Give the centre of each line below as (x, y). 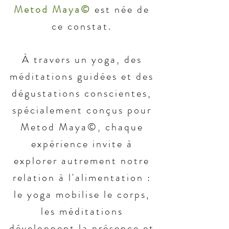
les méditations (82, 211)
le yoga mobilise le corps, (82, 194)
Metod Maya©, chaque (82, 127)
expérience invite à (82, 144)
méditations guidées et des (82, 76)
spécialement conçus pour (82, 110)
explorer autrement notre (82, 161)
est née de (120, 9)
